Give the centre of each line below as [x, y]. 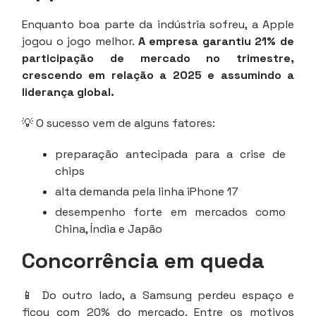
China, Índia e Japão [109, 229]
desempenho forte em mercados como [170, 212]
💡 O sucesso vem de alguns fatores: [119, 123]
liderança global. [68, 92]
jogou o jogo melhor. [80, 41]
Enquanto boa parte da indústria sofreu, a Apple [158, 24]
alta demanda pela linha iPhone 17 [147, 191]
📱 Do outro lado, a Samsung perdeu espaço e [158, 295]
